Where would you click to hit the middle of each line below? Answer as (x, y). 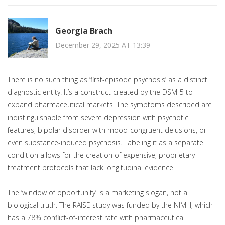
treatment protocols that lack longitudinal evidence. (91, 168)
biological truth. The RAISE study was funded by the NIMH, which (110, 205)
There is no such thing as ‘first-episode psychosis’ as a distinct (107, 80)
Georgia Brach (84, 30)
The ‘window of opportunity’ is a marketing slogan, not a (97, 193)
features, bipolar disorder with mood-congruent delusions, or (107, 130)
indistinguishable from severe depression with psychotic (98, 118)
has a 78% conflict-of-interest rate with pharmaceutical (96, 218)
